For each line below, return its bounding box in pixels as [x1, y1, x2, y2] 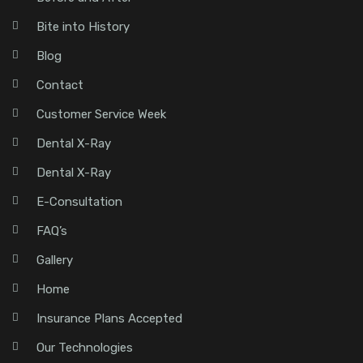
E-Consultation [36, 194, 122, 210]
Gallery [36, 253, 73, 268]
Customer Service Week [36, 107, 166, 122]
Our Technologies [36, 340, 133, 356]
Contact [36, 78, 83, 93]
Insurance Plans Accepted [36, 311, 182, 327]
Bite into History [36, 19, 130, 35]
